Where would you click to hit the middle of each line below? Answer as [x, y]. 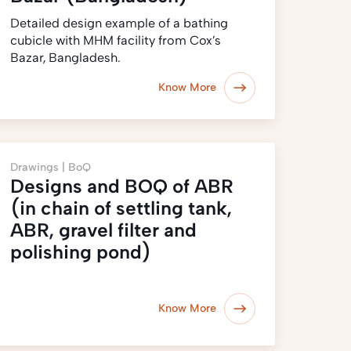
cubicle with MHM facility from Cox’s [115, 40]
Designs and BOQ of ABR [121, 186]
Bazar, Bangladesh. [65, 58]
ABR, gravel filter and [103, 230]
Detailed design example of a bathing [119, 23]
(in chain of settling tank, [121, 208]
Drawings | [39, 167]
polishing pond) [80, 252]
